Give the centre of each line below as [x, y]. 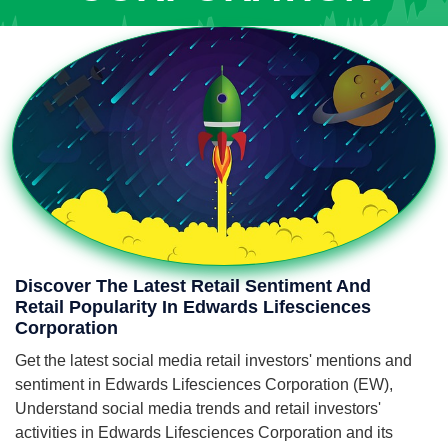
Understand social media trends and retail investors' [198, 408]
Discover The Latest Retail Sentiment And [193, 286]
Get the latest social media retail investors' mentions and [213, 360]
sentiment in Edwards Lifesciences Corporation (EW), [204, 384]
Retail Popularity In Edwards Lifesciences [193, 307]
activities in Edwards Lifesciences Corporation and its [204, 432]
